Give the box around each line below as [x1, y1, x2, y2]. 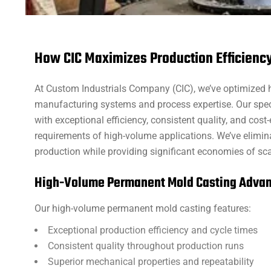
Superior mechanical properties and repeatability [48, 256, 254, 267]
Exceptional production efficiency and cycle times [48, 224, 258, 236]
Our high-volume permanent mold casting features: [34, 203, 251, 214]
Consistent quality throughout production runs [48, 240, 244, 252]
